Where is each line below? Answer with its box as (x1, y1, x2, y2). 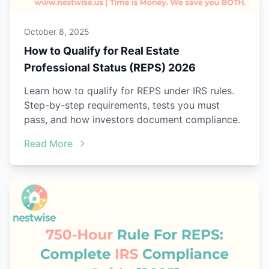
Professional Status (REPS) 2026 (24, 61, 196, 74)
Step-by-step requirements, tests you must (24, 99, 220, 112)
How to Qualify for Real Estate (24, 44, 180, 58)
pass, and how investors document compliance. (24, 113, 240, 126)
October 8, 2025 (24, 26, 89, 37)
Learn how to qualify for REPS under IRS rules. (24, 85, 234, 97)
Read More (24, 138, 73, 150)
